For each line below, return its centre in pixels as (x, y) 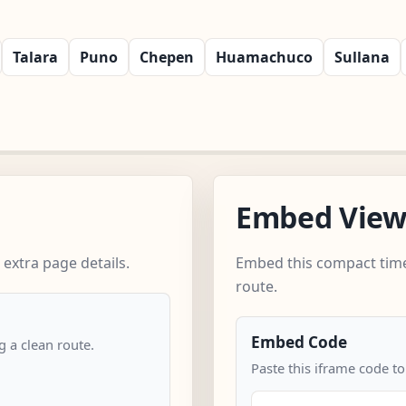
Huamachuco (264, 57)
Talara (35, 57)
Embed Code (299, 342)
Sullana (362, 57)
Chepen (167, 57)
